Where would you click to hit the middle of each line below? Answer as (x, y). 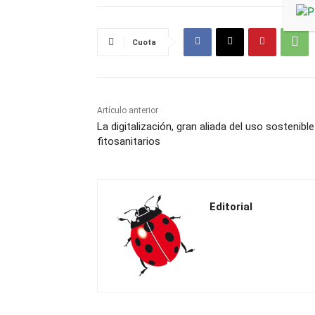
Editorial (231, 206)
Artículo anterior (128, 110)
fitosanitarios (129, 141)
